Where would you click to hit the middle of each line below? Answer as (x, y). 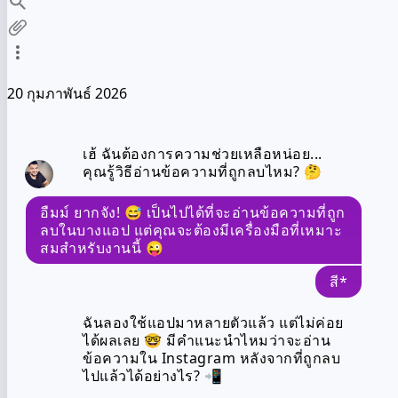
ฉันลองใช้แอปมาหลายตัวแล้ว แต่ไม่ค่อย (213, 322)
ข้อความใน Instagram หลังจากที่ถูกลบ (211, 358)
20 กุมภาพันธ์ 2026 (67, 93)
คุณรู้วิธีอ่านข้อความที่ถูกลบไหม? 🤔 (203, 171)
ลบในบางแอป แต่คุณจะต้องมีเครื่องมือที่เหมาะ (191, 230)
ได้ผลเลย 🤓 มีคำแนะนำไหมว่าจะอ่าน (207, 340)
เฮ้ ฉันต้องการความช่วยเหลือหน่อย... (203, 153)
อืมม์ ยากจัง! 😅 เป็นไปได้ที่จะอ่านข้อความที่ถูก (193, 212)
